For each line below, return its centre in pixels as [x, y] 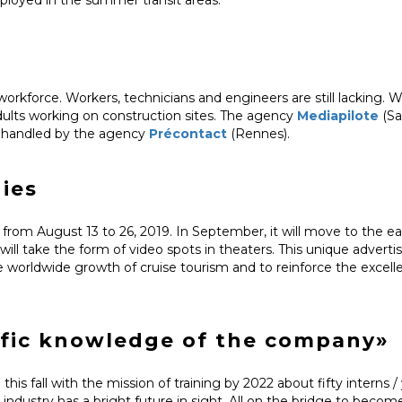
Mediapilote [338, 115]
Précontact [188, 133]
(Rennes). [260, 133]
